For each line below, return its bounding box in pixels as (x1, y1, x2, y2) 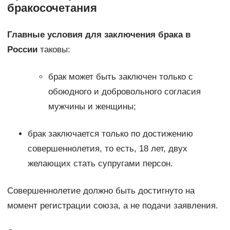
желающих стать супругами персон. (27, 159, 173, 169)
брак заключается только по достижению (27, 129, 193, 139)
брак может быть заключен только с (48, 72, 193, 82)
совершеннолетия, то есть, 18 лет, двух (27, 144, 187, 154)
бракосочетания (7, 2, 97, 15)
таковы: (37, 45, 70, 55)
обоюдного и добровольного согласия (48, 87, 201, 97)
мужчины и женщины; (48, 102, 136, 112)
